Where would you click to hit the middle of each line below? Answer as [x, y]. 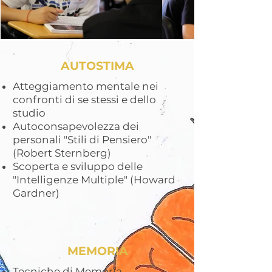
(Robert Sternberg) [62, 153]
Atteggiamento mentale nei [86, 86]
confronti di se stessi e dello [84, 100]
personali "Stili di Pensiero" [82, 140]
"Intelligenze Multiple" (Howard [94, 180]
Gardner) [37, 193]
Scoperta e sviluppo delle [78, 166]
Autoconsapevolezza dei [76, 126]
